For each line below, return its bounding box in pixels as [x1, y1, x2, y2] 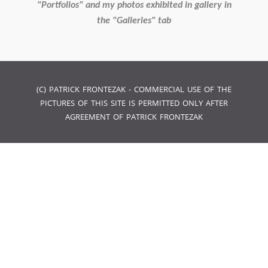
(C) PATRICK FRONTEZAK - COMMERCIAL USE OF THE [36, 84, 232, 95]
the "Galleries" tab [97, 16, 171, 26]
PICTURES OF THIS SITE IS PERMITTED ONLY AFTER [40, 98, 228, 108]
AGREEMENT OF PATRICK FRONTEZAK [65, 111, 203, 122]
